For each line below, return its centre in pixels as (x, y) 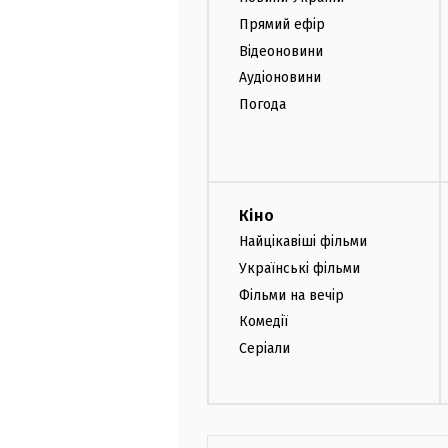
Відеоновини (281, 51)
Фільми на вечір (291, 295)
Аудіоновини (280, 78)
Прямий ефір (282, 24)
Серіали (264, 349)
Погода (262, 105)
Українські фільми (299, 268)
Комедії (263, 322)
